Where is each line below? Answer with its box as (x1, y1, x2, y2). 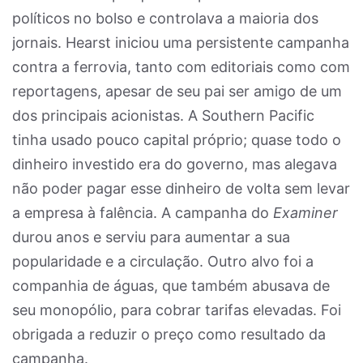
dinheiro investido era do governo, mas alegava (12, 156, 337, 173)
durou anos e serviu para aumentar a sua (12, 228, 290, 246)
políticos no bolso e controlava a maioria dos (12, 10, 318, 27)
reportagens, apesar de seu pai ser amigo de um (12, 83, 342, 100)
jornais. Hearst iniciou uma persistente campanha (12, 34, 349, 51)
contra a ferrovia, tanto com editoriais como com (12, 58, 350, 75)
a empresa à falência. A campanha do (12, 204, 273, 221)
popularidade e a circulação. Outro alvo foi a (12, 253, 314, 270)
